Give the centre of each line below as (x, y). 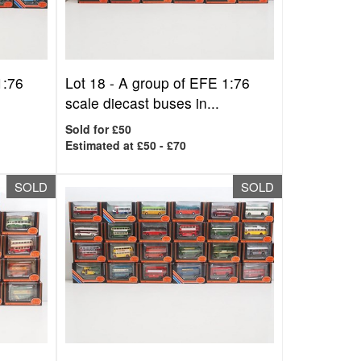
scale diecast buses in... (143, 103)
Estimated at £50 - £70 (126, 145)
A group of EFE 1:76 (185, 83)
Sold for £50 (99, 129)
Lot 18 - (92, 83)
